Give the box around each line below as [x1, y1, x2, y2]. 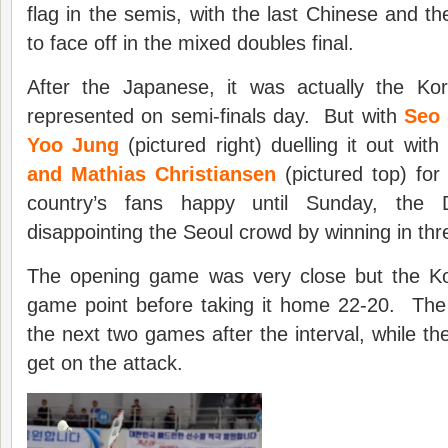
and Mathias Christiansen [27, 163, 276, 185]
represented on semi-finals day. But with [27, 105, 404, 127]
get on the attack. [27, 352, 183, 374]
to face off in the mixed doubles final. [27, 32, 354, 54]
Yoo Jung [27, 134, 120, 156]
